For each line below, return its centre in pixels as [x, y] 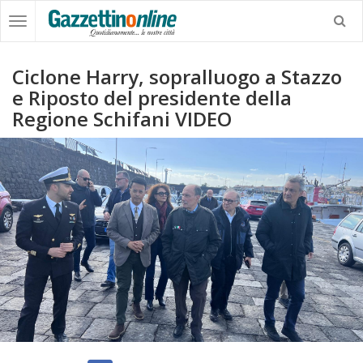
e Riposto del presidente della [152, 98]
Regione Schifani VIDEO [122, 119]
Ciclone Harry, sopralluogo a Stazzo [177, 77]
